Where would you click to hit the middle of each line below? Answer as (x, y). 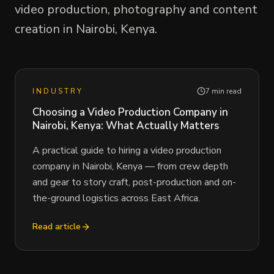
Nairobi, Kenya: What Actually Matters (126, 126)
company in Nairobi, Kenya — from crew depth (130, 166)
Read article (57, 227)
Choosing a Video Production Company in (130, 112)
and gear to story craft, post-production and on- (134, 182)
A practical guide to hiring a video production (127, 150)
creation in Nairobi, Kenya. (86, 29)
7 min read (224, 91)
